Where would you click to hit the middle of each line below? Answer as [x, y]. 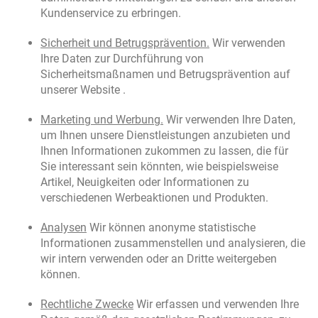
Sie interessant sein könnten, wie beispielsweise [159, 166]
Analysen [64, 227]
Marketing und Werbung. [102, 120]
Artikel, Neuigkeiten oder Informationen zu [145, 182]
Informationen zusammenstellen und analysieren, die [173, 243]
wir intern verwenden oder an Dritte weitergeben [159, 259]
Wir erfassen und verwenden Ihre [216, 304]
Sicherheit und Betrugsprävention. [125, 43]
